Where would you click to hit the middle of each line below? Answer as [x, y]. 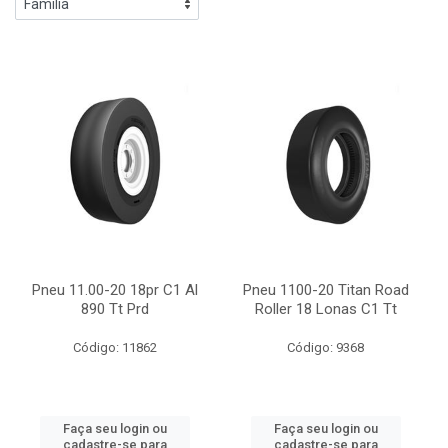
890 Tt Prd [114, 309]
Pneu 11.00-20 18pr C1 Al [114, 290]
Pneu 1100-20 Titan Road [325, 290]
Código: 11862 [114, 347]
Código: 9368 [325, 347]
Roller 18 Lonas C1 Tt [325, 309]
